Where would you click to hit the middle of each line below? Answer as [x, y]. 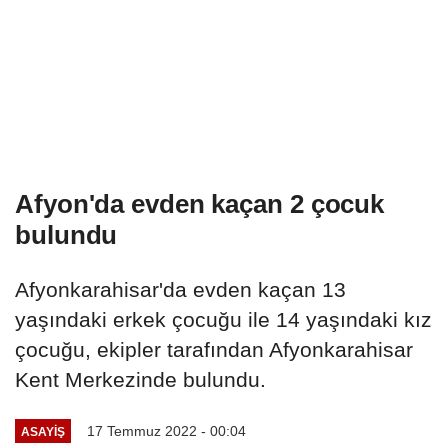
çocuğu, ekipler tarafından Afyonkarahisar [214, 350]
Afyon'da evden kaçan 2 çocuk [200, 204]
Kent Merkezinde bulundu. [140, 380]
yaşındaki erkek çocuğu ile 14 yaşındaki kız [223, 320]
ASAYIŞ [42, 431]
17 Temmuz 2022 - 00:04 [166, 431]
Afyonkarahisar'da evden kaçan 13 [180, 290]
